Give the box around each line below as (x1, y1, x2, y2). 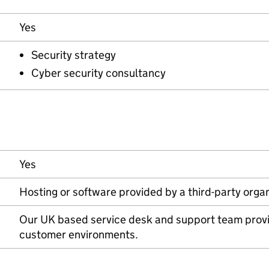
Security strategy (31, 48, 116, 62)
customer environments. (19, 228, 138, 241)
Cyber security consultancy (31, 66, 166, 80)
